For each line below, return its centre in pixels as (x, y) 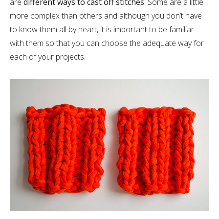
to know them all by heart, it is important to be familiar (102, 29)
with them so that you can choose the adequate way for (107, 43)
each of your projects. (48, 57)
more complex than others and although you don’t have (106, 16)
